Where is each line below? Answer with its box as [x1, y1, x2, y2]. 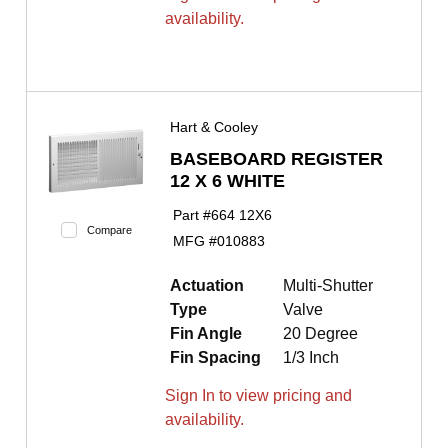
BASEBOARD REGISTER [170, 149, 383, 170]
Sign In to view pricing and [165, 387, 352, 405]
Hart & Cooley [170, 119, 258, 136]
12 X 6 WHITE [170, 171, 285, 192]
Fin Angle [170, 325, 242, 343]
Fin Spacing [170, 349, 261, 367]
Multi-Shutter [283, 277, 373, 295]
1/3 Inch [283, 349, 339, 367]
